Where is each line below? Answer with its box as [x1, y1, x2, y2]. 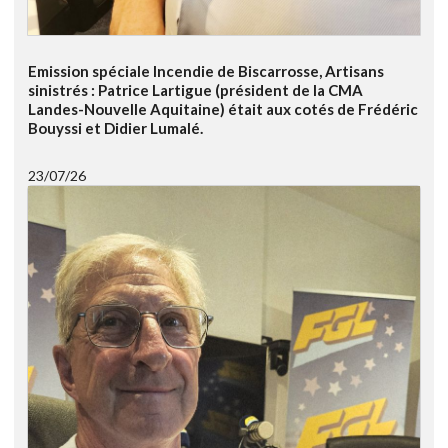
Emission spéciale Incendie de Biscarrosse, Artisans [28, 61, 384, 80]
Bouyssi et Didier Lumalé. [28, 118, 203, 137]
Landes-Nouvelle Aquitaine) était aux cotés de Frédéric [28, 99, 418, 118]
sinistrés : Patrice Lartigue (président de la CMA [28, 80, 363, 99]
